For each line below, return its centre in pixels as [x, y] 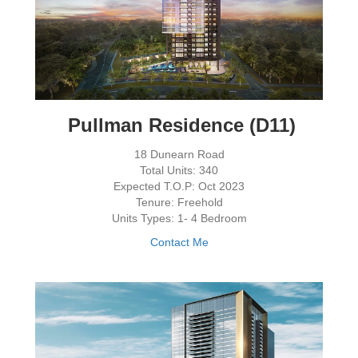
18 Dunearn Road [179, 155]
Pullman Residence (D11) [179, 125]
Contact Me [179, 243]
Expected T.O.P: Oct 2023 [179, 187]
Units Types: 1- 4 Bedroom [179, 219]
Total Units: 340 [179, 171]
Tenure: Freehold [179, 203]
